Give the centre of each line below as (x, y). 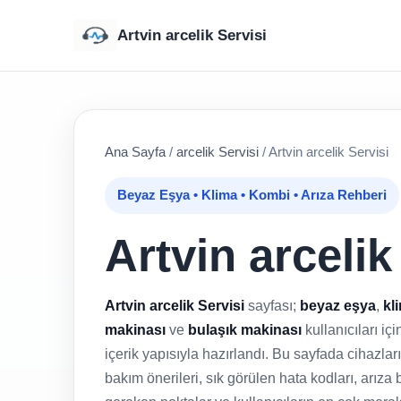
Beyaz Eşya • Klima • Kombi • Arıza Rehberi (252, 195)
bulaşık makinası (245, 330)
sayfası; (272, 306)
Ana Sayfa (135, 152)
